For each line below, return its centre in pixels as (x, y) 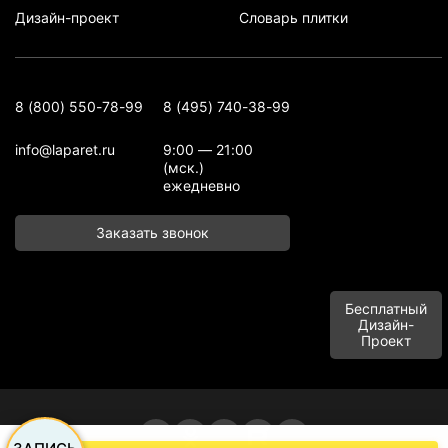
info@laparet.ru (65, 150)
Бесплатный (386, 309)
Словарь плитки (293, 18)
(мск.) (183, 168)
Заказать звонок (152, 233)
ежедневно (201, 186)
